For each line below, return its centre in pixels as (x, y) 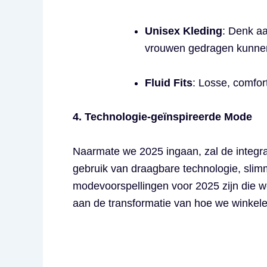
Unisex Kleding (184, 31)
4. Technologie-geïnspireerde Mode (162, 117)
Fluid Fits (169, 83)
